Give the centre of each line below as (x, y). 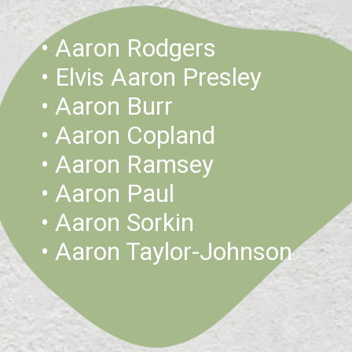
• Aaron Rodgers (132, 49)
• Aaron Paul (108, 194)
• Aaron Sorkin (118, 223)
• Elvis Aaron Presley (152, 78)
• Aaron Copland (128, 136)
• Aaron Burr (107, 107)
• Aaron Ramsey (128, 165)
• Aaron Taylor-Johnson (167, 252)
